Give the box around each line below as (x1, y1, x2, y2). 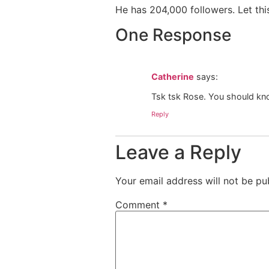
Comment (115, 198, 163, 211)
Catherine (151, 71, 194, 82)
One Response (115, 25, 231, 46)
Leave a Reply (115, 140, 241, 164)
